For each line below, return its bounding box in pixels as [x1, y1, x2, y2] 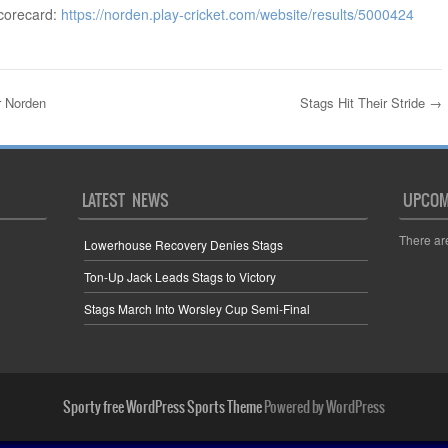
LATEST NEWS [82, 187, 170, 212]
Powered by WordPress [262, 395, 385, 418]
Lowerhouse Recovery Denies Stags [84, 236, 284, 254]
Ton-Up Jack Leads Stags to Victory [84, 268, 277, 286]
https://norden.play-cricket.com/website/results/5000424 [60, 4, 414, 25]
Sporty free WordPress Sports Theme [63, 395, 262, 418]
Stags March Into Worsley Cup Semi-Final [84, 300, 311, 318]
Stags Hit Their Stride [299, 93, 429, 113]
